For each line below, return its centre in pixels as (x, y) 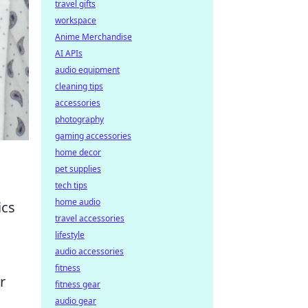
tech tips (71, 185)
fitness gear (78, 284)
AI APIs (69, 53)
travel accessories (90, 218)
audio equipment (87, 70)
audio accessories (89, 251)
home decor (78, 152)
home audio (78, 202)
